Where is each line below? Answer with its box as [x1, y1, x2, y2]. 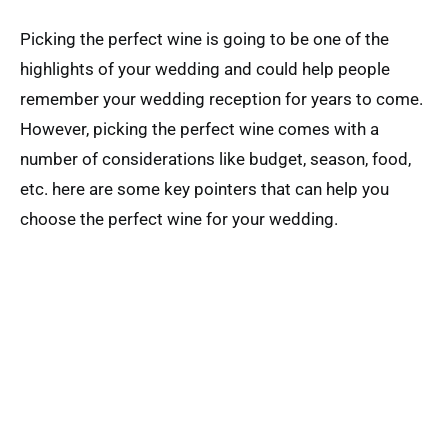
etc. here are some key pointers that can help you [20, 178, 389, 199]
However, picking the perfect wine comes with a [20, 118, 379, 139]
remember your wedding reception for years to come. [20, 88, 423, 109]
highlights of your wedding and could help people [20, 58, 390, 79]
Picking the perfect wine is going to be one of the [20, 28, 389, 49]
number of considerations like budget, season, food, [20, 148, 411, 169]
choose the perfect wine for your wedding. [20, 208, 338, 229]
